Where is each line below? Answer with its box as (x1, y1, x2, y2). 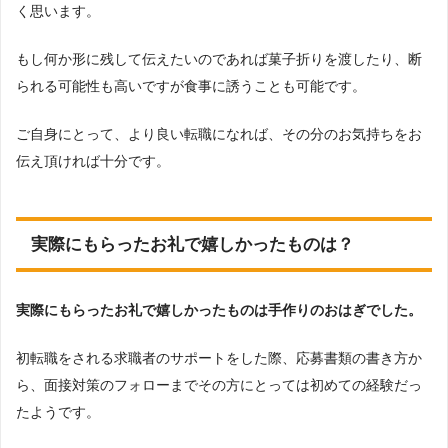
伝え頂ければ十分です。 (16, 152, 170, 169)
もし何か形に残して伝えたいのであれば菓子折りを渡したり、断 (16, 50, 422, 67)
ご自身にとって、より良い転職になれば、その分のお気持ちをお (16, 125, 422, 142)
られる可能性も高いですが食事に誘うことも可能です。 (16, 77, 366, 94)
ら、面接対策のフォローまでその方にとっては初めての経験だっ (16, 376, 422, 393)
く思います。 (16, 2, 100, 19)
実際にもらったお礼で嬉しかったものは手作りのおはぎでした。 (16, 301, 422, 318)
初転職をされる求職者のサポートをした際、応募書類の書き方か (16, 349, 422, 366)
